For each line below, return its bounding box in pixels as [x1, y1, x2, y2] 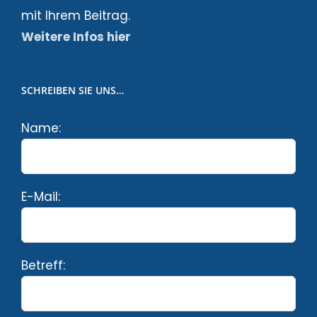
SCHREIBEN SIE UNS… [21, 83, 124, 98]
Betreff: [21, 257, 65, 275]
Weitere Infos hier [21, 28, 131, 46]
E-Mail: [21, 188, 60, 206]
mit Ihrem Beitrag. [21, 7, 130, 25]
